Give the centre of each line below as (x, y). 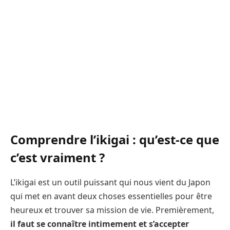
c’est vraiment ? (57, 157)
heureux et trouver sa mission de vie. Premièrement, (112, 210)
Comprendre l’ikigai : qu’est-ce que (115, 139)
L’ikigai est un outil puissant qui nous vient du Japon (110, 182)
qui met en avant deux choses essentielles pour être (111, 196)
